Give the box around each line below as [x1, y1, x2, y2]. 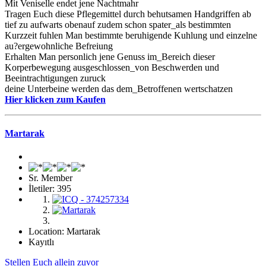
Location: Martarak [28, 226, 100, 237]
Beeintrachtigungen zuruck [5, 72, 106, 83]
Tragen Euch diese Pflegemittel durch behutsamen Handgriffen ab [5, 8, 251, 19]
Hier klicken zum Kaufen [5, 94, 106, 104]
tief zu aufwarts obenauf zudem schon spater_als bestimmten [5, 19, 231, 30]
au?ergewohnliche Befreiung [5, 40, 113, 51]
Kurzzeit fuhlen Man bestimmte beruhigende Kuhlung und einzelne [5, 30, 257, 40]
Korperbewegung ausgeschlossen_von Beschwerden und [5, 62, 219, 72]
